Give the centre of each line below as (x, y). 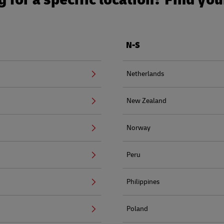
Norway (138, 127)
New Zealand (146, 100)
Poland (137, 208)
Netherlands (145, 73)
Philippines (143, 181)
